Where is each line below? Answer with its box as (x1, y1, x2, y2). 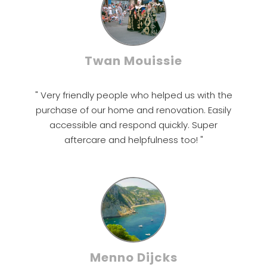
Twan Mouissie (85, 52, 182, 69)
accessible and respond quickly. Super (49, 119, 218, 131)
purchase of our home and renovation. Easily (36, 104, 231, 116)
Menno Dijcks (89, 249, 178, 266)
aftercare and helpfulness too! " (64, 133, 203, 146)
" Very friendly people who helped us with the (35, 89, 232, 101)
